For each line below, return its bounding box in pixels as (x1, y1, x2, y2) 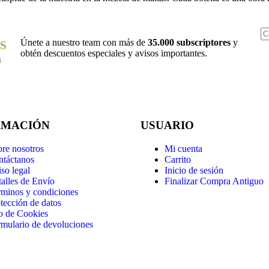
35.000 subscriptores (147, 37, 231, 47)
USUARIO (141, 118, 194, 131)
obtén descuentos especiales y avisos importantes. (20, 47, 210, 58)
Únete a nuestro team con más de (20, 37, 148, 47)
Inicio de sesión (165, 165, 223, 175)
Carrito (165, 154, 191, 165)
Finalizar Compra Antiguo (165, 175, 264, 186)
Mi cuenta (165, 143, 202, 154)
